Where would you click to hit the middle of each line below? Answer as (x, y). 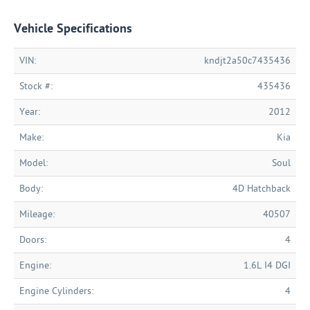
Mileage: (37, 214)
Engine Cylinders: (56, 291)
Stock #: (36, 86)
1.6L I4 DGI (267, 265)
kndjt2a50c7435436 (247, 61)
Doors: (33, 240)
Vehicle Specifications (73, 29)
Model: (34, 163)
